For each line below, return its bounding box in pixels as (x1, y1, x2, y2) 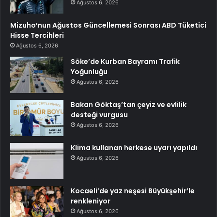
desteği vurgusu (71, 110, 128, 120)
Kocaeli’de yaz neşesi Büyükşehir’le (71, 186, 195, 196)
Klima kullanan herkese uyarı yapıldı (71, 143, 197, 153)
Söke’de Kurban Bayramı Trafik (71, 57, 180, 67)
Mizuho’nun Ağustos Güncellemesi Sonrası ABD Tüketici (10, 20, 206, 31)
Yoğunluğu (71, 67, 108, 77)
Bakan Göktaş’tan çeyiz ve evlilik (71, 100, 186, 110)
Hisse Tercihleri (10, 31, 64, 41)
